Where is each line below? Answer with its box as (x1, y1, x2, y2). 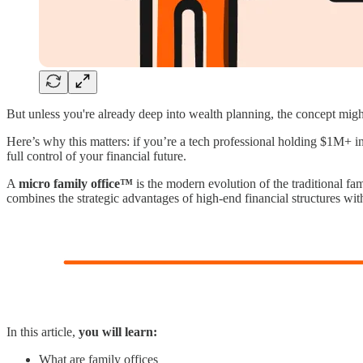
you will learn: (79, 325, 157, 340)
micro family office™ (19, 177, 133, 191)
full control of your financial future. (6, 149, 186, 164)
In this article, (6, 325, 79, 340)
